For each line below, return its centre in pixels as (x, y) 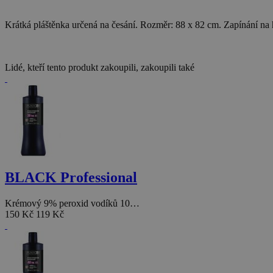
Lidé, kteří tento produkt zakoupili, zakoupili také (100, 68)
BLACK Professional (71, 178)
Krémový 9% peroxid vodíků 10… (72, 204)
